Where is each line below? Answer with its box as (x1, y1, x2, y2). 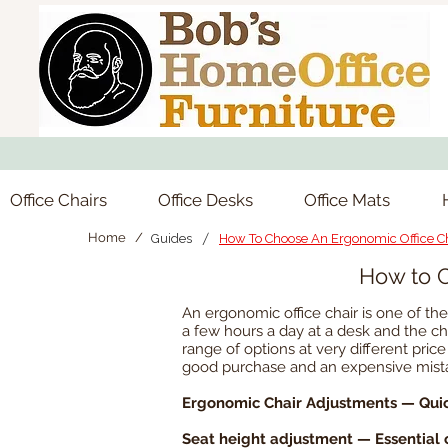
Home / (88, 230, 146, 246)
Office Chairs (10, 189, 107, 210)
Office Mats (304, 189, 391, 210)
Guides (151, 231, 192, 247)
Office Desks (158, 189, 254, 210)
